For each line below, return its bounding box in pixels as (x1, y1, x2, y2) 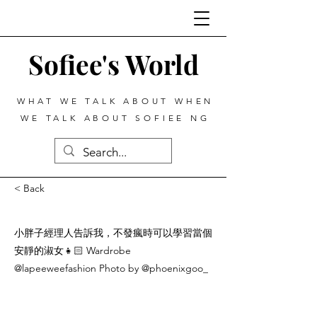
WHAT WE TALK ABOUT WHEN (16, 96, 214, 106)
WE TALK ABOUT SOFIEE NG (21, 113, 210, 123)
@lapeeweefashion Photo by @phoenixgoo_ (14, 262, 208, 275)
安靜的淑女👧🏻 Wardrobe (14, 244, 131, 257)
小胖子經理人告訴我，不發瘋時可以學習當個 (14, 226, 212, 239)
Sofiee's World (28, 47, 199, 81)
